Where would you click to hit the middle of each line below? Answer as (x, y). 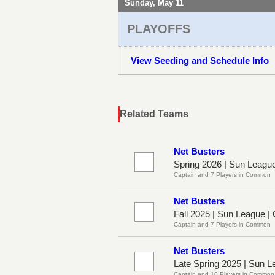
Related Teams (154, 114)
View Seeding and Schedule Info (200, 60)
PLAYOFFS (159, 29)
